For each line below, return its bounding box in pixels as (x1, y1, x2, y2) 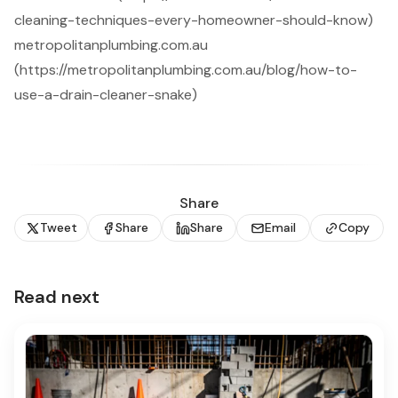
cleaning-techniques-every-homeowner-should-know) (14, 11, 373, 30)
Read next (14, 285, 99, 309)
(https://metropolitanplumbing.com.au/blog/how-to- (14, 60, 357, 80)
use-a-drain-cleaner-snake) (14, 85, 197, 105)
